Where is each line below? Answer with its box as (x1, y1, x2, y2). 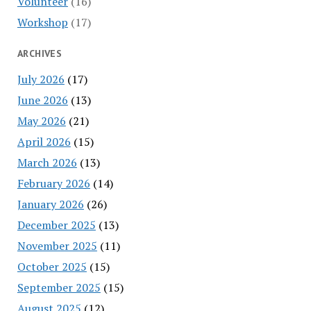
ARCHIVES (17, 47, 62, 60)
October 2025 (17, 258, 87, 274)
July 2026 (17, 71, 65, 87)
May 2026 (17, 112, 66, 128)
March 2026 (17, 154, 77, 170)
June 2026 (17, 92, 68, 108)
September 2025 (17, 279, 101, 295)
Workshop (17, 14, 68, 30)
